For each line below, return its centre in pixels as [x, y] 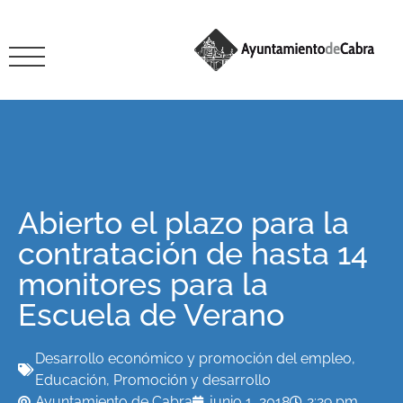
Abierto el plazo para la [184, 223]
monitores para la [143, 284]
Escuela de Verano [151, 315]
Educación [71, 380]
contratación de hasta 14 [193, 254]
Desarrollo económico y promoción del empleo [193, 358]
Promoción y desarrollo [192, 380]
